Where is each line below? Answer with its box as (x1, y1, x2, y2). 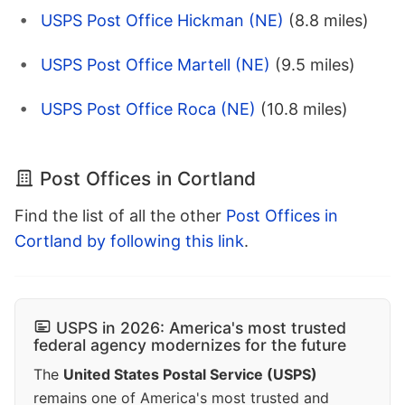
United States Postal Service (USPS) (63, 364, 317, 383)
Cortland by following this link (14, 231, 244, 250)
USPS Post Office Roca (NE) (41, 99, 256, 118)
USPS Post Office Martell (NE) (41, 54, 270, 74)
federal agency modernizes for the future (33, 334, 346, 354)
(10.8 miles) (260, 99, 348, 118)
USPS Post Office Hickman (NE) (41, 10, 284, 30)
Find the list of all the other (14, 205, 226, 225)
